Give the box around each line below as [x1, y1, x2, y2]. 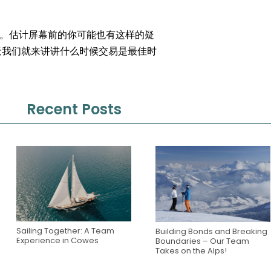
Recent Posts [26, 99, 122, 120]
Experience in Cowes [16, 235, 99, 247]
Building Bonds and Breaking [155, 225, 267, 237]
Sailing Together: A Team [16, 225, 114, 237]
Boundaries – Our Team [155, 235, 249, 247]
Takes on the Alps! [155, 244, 227, 256]
